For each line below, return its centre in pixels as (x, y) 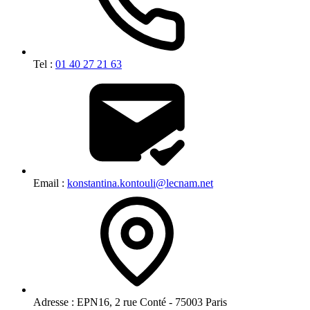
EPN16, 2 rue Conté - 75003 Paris (151, 302)
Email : (50, 183)
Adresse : (54, 302)
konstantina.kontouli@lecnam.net (140, 183)
